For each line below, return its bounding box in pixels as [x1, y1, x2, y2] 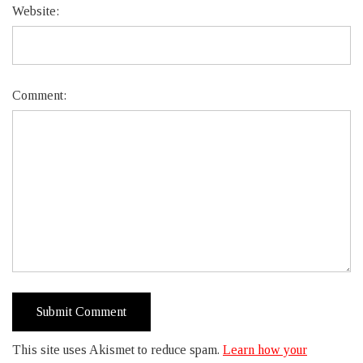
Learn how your [223, 343, 307, 357]
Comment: [12, 88, 66, 102]
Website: [12, 4, 59, 18]
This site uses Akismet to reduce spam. [12, 343, 223, 357]
